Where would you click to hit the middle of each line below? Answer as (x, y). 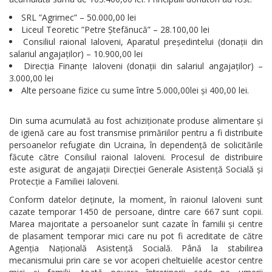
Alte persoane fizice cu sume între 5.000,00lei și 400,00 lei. (135, 90)
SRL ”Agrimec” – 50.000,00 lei (79, 17)
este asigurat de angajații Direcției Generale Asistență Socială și (136, 169)
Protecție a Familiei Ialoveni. (64, 181)
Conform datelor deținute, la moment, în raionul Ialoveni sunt (136, 199)
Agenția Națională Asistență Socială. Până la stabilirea (136, 248)
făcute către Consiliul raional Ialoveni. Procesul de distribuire (136, 157)
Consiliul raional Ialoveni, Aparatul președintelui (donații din (143, 41)
